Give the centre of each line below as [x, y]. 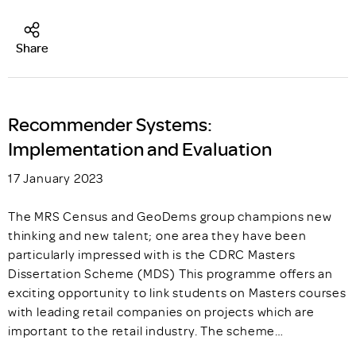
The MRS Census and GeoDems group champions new [170, 217]
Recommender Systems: [110, 124]
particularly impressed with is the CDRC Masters [152, 255]
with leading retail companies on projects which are [161, 312]
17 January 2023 [56, 178]
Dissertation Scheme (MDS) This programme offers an [170, 274]
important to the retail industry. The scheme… [146, 331]
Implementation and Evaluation [140, 149]
